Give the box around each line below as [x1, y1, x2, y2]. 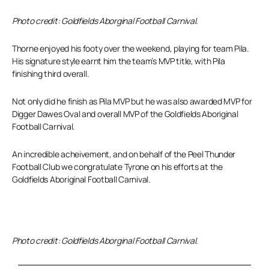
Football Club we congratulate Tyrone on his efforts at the [12, 161, 223, 172]
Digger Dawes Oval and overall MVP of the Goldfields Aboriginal [12, 108, 238, 119]
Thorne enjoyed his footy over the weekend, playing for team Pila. [12, 43, 249, 54]
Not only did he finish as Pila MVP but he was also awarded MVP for [12, 95, 252, 107]
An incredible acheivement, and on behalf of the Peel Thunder [12, 148, 236, 160]
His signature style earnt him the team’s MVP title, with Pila [12, 55, 225, 67]
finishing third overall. [12, 68, 89, 79]
